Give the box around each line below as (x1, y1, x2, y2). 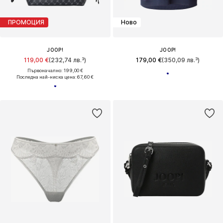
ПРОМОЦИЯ (8, 18, 44, 26)
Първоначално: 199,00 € (27, 67, 83, 73)
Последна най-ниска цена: (16, 74, 77, 80)
